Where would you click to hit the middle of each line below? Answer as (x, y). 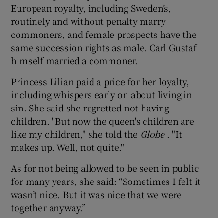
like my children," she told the (76, 134)
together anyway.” (48, 207)
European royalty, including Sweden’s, (91, 8)
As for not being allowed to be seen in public (105, 168)
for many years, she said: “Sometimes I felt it (106, 181)
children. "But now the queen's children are (102, 120)
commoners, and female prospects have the (104, 34)
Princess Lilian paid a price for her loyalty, (100, 81)
